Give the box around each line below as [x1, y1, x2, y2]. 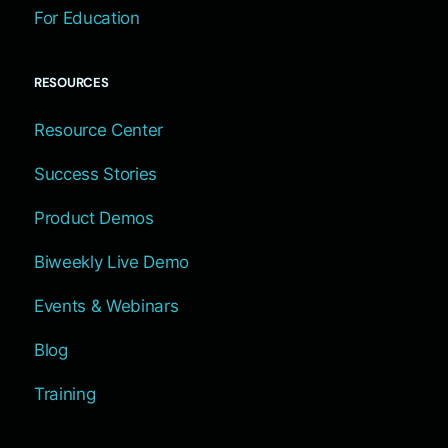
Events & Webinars [34, 295, 179, 316]
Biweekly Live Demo [34, 251, 189, 272]
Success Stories [34, 163, 157, 184]
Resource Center [34, 119, 163, 140]
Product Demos [34, 207, 154, 228]
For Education [34, 7, 140, 28]
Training [34, 383, 96, 404]
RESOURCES [34, 74, 109, 92]
